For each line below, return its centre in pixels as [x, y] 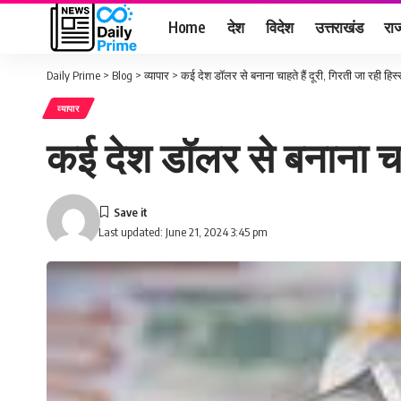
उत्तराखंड [339, 26]
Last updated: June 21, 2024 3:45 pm [183, 231]
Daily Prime [73, 75]
